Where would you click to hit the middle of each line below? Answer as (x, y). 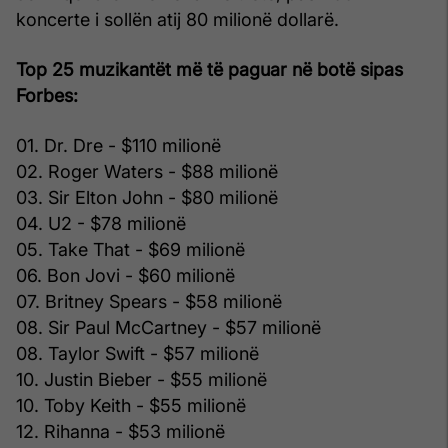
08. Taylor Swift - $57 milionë (137, 353)
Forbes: (47, 95)
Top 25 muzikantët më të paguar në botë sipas (209, 69)
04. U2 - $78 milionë (101, 223)
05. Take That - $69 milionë (130, 249)
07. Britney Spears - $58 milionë (149, 301)
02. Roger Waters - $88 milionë (147, 171)
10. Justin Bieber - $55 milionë (141, 379)
